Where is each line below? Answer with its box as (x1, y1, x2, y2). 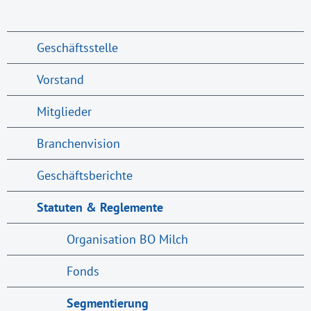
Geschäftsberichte (36, 167, 133, 183)
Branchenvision (36, 135, 120, 151)
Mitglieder (36, 103, 92, 119)
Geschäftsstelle (36, 40, 118, 56)
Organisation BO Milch (66, 231, 188, 247)
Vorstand (36, 72, 84, 87)
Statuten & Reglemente (36, 199, 163, 215)
